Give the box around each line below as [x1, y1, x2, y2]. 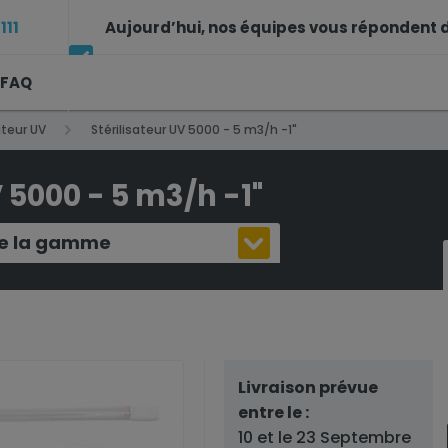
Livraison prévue [237, 376, 378, 399]
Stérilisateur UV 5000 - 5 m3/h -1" [91, 121, 298, 138]
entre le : [237, 401, 309, 424]
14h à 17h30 [302, 73, 392, 94]
